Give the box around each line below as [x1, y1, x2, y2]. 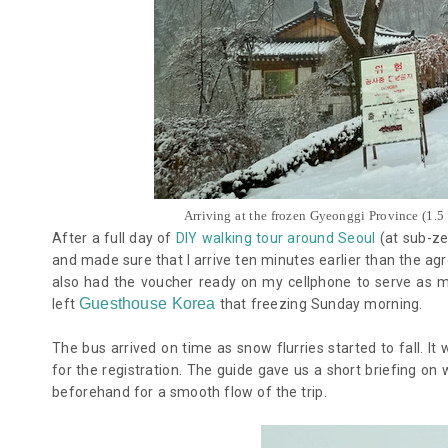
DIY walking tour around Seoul [175, 229, 376, 246]
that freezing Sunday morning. [215, 295, 423, 312]
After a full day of [52, 229, 176, 246]
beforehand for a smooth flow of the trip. [52, 383, 327, 400]
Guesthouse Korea [79, 294, 216, 312]
